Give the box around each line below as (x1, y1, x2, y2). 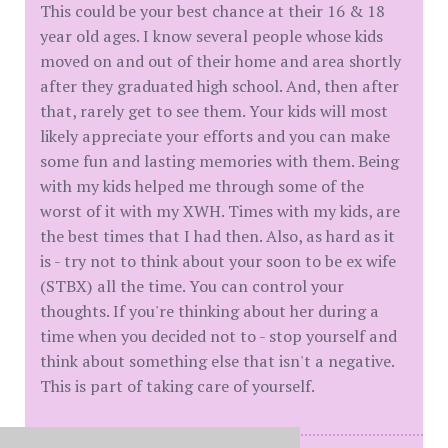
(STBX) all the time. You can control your (40, 275, 344, 297)
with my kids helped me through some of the (40, 175, 364, 197)
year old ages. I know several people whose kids (40, 25, 383, 47)
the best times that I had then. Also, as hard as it (40, 225, 395, 247)
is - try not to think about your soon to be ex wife (40, 250, 396, 272)
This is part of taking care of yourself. (40, 375, 315, 397)
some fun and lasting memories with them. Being (40, 150, 399, 172)
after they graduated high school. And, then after (40, 75, 399, 97)
